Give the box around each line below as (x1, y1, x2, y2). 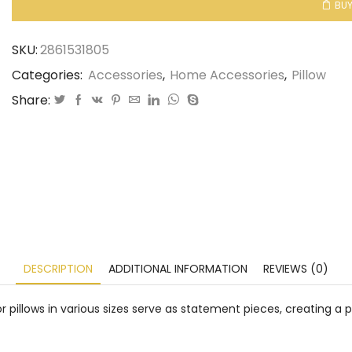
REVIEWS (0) (263, 261, 328, 277)
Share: (12, 90, 50, 109)
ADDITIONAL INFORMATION (108, 261, 247, 277)
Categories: (12, 65, 86, 84)
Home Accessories (170, 65, 284, 84)
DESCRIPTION (24, 261, 93, 277)
